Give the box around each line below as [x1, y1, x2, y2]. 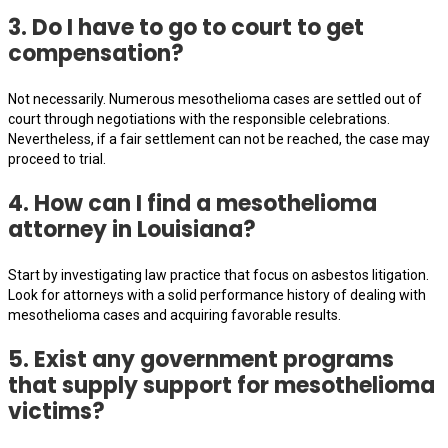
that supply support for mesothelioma [8, 369, 435, 401]
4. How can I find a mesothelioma [8, 187, 377, 219]
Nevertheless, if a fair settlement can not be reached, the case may [8, 130, 430, 147]
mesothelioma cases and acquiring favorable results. [8, 306, 341, 323]
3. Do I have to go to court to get [8, 11, 364, 43]
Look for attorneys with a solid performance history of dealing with [8, 286, 426, 303]
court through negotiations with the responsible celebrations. [8, 110, 390, 127]
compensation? [8, 37, 184, 69]
